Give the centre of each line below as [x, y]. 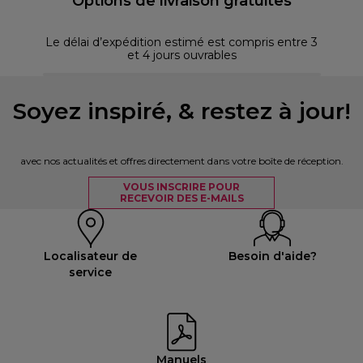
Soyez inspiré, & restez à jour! [181, 111]
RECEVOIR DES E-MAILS [181, 198]
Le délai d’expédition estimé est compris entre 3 [181, 42]
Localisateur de [91, 256]
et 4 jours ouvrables [181, 55]
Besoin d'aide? [272, 256]
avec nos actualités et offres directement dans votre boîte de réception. [181, 160]
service [91, 272]
